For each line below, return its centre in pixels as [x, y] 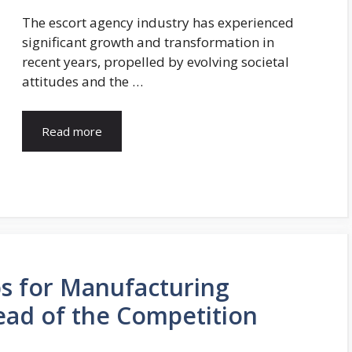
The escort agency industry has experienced [158, 22]
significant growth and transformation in [148, 42]
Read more [72, 132]
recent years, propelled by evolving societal [156, 61]
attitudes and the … [82, 81]
